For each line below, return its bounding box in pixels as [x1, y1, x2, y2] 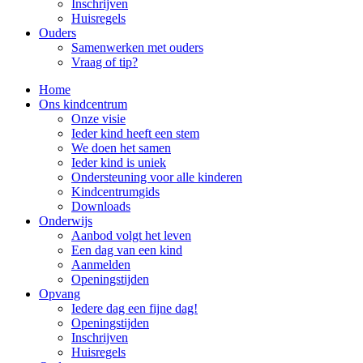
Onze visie [71, 112, 126, 126]
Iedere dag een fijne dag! [71, 301, 198, 315]
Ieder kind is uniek [71, 156, 166, 169]
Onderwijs [39, 214, 92, 228]
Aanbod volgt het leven [71, 228, 191, 242]
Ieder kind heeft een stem [71, 126, 199, 140]
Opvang [39, 287, 80, 301]
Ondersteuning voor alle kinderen [71, 170, 242, 184]
